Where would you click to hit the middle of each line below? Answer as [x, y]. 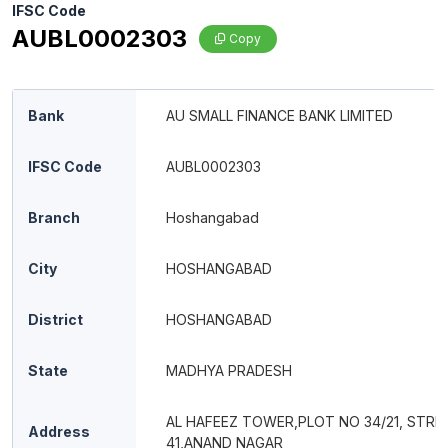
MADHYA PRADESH [229, 370]
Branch [54, 217]
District [55, 319]
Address [59, 431]
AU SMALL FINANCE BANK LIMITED [279, 115]
